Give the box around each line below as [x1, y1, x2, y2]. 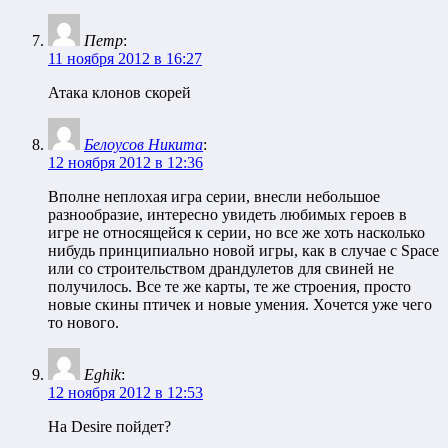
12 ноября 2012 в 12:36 [48, 154, 203, 172]
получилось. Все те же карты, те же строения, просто [48, 278, 411, 296]
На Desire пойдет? [48, 418, 171, 436]
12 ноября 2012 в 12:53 [48, 384, 203, 402]
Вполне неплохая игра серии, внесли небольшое [48, 188, 380, 206]
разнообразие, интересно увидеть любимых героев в [48, 206, 407, 224]
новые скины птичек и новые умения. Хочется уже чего [48, 296, 432, 314]
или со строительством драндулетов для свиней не [48, 260, 394, 278]
